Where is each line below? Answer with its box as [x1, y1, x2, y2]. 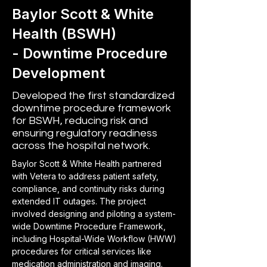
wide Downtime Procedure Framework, [12, 221, 168, 231]
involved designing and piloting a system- [12, 209, 176, 219]
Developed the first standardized [12, 90, 175, 101]
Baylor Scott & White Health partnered [12, 159, 164, 169]
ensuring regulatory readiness [12, 128, 157, 139]
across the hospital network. [12, 140, 150, 151]
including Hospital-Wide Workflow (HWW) [12, 234, 179, 244]
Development [12, 64, 105, 82]
